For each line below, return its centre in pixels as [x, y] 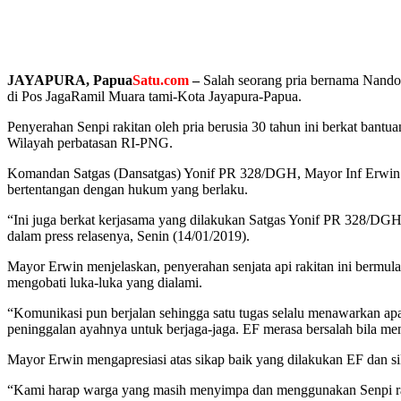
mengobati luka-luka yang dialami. [105, 282]
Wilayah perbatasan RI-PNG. [90, 142]
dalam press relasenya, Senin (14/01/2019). [128, 235]
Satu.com [161, 80]
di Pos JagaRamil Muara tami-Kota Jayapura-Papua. [154, 96]
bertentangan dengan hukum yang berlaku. [128, 189]
